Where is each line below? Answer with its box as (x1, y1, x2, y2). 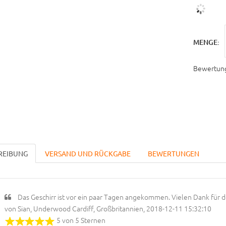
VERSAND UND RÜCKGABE (44, 149, 131, 158)
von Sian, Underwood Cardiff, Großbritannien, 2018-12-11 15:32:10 (4, 203, 211, 214)
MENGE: (193, 37, 219, 47)
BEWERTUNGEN (147, 149, 199, 158)
